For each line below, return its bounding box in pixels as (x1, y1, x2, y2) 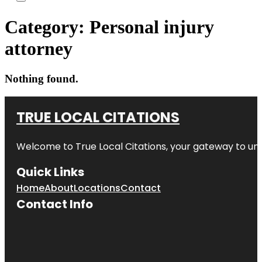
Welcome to (16, 139, 75, 153)
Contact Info (16, 195, 93, 212)
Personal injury (89, 16, 214, 38)
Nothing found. (5, 72, 78, 85)
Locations (74, 181, 120, 195)
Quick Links (16, 163, 84, 180)
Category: (5, 16, 89, 38)
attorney (5, 38, 73, 60)
